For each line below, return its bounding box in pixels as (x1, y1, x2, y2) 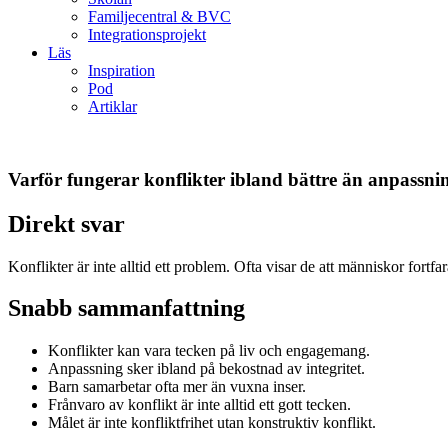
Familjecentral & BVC (88, 8, 231, 25)
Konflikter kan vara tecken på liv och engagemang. (48, 342, 370, 360)
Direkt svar (8, 210, 125, 237)
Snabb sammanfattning (8, 295, 245, 322)
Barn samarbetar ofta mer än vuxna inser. (48, 378, 306, 396)
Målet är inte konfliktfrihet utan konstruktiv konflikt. (48, 414, 376, 432)
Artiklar (88, 98, 137, 115)
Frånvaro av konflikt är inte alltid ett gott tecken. (48, 396, 351, 414)
